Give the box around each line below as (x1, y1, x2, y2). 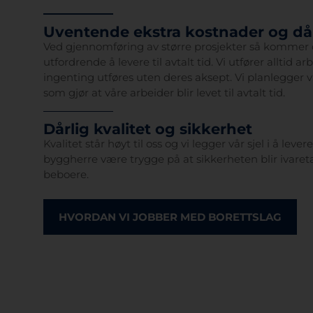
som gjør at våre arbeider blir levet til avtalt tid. (43, 85, 286, 99)
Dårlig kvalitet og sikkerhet (43, 120, 253, 138)
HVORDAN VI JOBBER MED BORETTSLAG (59, 210, 282, 224)
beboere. (43, 168, 89, 182)
